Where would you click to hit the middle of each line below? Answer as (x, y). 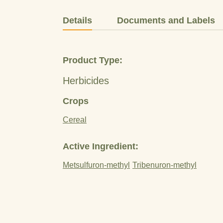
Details (77, 20)
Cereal (75, 120)
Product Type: (93, 60)
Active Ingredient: (101, 146)
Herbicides (86, 81)
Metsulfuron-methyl (96, 165)
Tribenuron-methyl (165, 165)
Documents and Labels (166, 20)
